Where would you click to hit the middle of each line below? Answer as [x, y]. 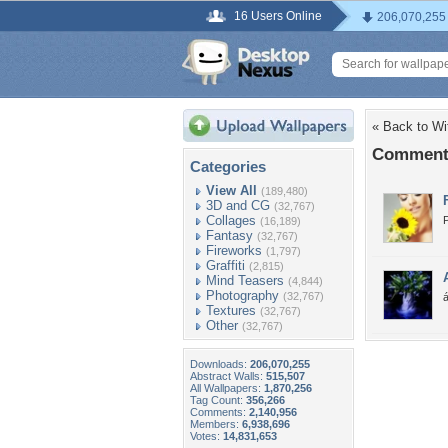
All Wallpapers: [227, 388]
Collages [231, 220]
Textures [231, 310]
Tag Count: [218, 400]
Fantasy [229, 235]
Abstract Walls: [228, 376]
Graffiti [225, 265]
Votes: [206, 436]
